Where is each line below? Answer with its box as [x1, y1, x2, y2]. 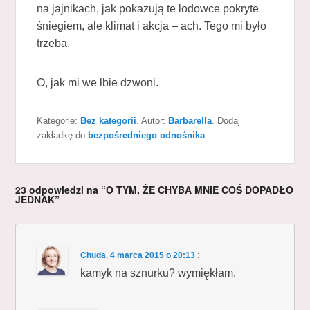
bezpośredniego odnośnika [88, 129, 206, 140]
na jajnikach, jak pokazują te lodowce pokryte [37, 2, 259, 15]
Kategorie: [37, 115, 81, 126]
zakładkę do [37, 129, 89, 140]
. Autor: [136, 115, 169, 126]
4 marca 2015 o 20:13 [110, 250, 196, 260]
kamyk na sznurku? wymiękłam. [80, 266, 237, 279]
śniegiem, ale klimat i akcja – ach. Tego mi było [37, 19, 267, 32]
